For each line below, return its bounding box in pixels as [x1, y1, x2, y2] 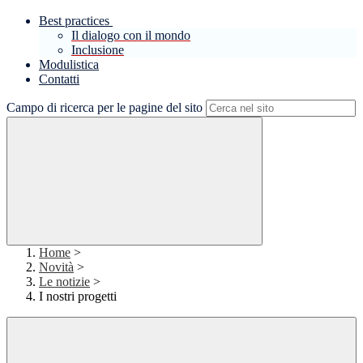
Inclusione [71, 43, 124, 58]
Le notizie [39, 275, 90, 289]
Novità [39, 260, 74, 275]
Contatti [39, 72, 79, 87]
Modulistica [39, 58, 99, 72]
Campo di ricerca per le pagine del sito [6, 100, 203, 115]
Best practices [39, 14, 109, 28]
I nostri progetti [39, 289, 117, 304]
